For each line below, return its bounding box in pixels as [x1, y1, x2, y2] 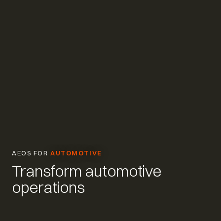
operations [12, 177, 85, 197]
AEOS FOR [12, 148, 51, 157]
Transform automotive [12, 161, 161, 181]
